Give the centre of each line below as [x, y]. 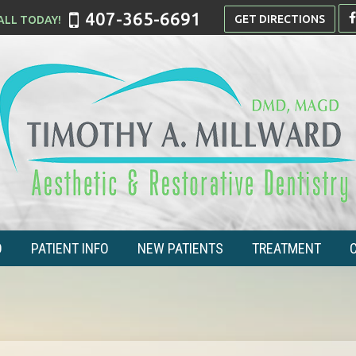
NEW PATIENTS [180, 248]
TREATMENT [286, 248]
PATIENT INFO [70, 248]
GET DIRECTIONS [279, 19]
